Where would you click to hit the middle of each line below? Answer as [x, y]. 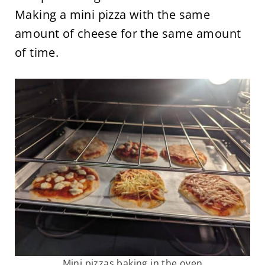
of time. [38, 52]
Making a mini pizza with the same [112, 14]
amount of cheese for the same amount [128, 33]
